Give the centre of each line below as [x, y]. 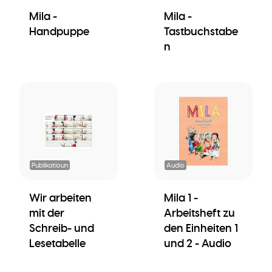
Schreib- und [62, 228]
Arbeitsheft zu [199, 212]
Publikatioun [50, 165]
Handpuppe [59, 31]
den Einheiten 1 [201, 228]
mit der [47, 212]
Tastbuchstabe [201, 31]
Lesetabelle [57, 243]
